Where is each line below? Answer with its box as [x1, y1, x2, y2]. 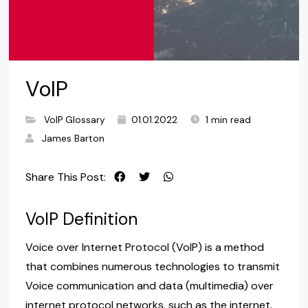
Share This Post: [25, 170, 106, 185]
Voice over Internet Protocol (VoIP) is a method [25, 240, 264, 255]
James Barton [41, 133, 104, 145]
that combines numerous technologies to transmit [25, 259, 280, 274]
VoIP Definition [25, 208, 137, 230]
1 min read [205, 114, 251, 126]
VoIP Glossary [43, 114, 105, 126]
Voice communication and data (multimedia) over [25, 278, 274, 294]
